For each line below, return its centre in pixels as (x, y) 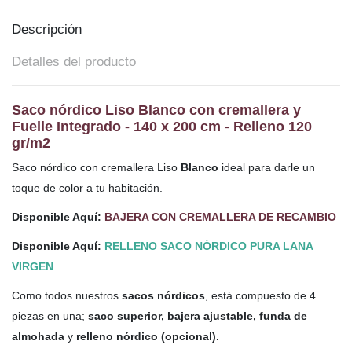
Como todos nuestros (67, 296)
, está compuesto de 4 (260, 296)
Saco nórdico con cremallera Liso (95, 167)
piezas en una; (50, 316)
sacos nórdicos (163, 296)
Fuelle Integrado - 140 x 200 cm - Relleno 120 (162, 126)
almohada (38, 337)
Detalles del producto (74, 62)
